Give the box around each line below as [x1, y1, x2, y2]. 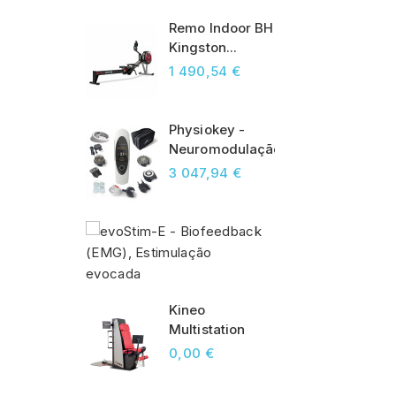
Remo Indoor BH [169, 19, 274, 37]
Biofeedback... [275, 242, 369, 260]
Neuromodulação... [169, 141, 293, 158]
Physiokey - [169, 121, 246, 139]
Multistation [169, 321, 246, 339]
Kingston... [169, 39, 238, 57]
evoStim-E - [275, 223, 354, 240]
